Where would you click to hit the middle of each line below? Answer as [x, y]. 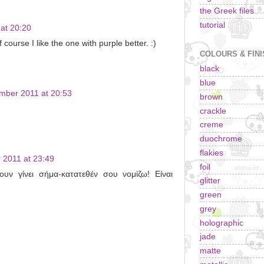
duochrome [221, 139]
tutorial [212, 25]
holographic [222, 223]
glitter [210, 181]
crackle [213, 111]
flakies [212, 153]
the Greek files [227, 11]
